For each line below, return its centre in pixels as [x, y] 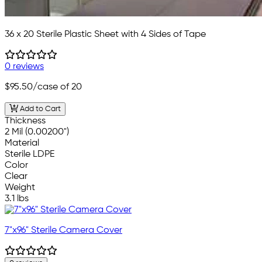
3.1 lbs [17, 199]
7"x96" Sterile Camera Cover [63, 231]
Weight [20, 188]
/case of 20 [57, 87]
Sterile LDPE [30, 155]
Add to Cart [39, 109]
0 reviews [24, 67]
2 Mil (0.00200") [37, 132]
